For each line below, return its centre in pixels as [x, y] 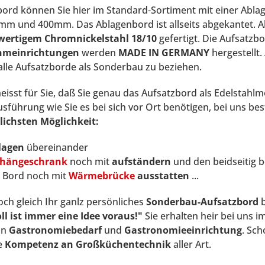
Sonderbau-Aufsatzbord [202, 201]
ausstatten [162, 175]
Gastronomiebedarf [55, 230]
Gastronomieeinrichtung [183, 230]
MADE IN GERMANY [164, 52]
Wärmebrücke [102, 175]
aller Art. [191, 244]
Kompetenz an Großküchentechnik [88, 244]
